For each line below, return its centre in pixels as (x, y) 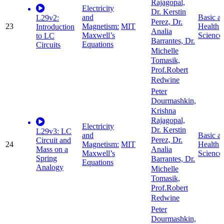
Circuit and (53, 140)
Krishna (163, 111)
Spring (46, 158)
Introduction (55, 27)
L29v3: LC (54, 131)
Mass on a (52, 149)
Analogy (50, 167)
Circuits (48, 45)
